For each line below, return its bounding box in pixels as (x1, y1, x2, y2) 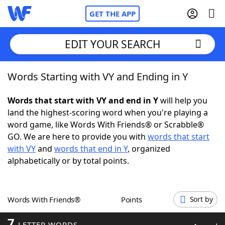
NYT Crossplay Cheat (28, 125, 106, 136)
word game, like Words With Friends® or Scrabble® (8, 119, 204, 130)
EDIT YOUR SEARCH (64, 37, 161, 51)
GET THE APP (89, 9, 136, 19)
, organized (128, 143, 170, 154)
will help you (158, 95, 207, 106)
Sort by (189, 194, 213, 204)
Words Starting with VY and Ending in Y (8, 70, 188, 83)
